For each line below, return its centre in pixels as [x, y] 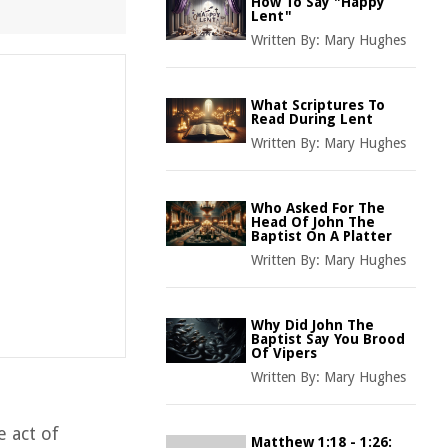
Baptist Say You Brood [328, 339]
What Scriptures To [318, 105]
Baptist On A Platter [321, 236]
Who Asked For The [318, 208]
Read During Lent [312, 119]
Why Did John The [312, 325]
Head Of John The [313, 222]
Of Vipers [284, 353]
